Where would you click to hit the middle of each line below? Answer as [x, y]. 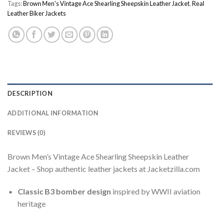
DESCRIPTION [30, 94]
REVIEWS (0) [26, 133]
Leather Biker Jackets [37, 13]
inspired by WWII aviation [155, 192]
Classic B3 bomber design [64, 192]
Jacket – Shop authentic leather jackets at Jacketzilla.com [104, 169]
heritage [31, 204]
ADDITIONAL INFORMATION [53, 113]
